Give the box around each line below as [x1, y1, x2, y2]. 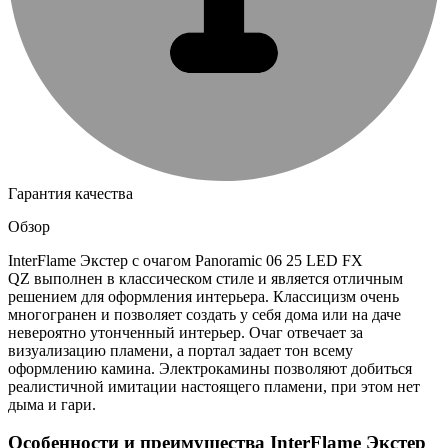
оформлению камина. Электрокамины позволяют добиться [8, 359, 412, 377]
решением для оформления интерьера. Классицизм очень [8, 287, 399, 305]
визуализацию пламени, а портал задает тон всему [8, 341, 353, 359]
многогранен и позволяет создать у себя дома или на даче [8, 305, 401, 323]
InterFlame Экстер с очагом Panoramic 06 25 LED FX [8, 251, 363, 269]
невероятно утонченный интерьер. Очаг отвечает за [8, 323, 363, 341]
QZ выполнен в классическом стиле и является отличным [8, 269, 403, 287]
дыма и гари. [8, 395, 96, 413]
